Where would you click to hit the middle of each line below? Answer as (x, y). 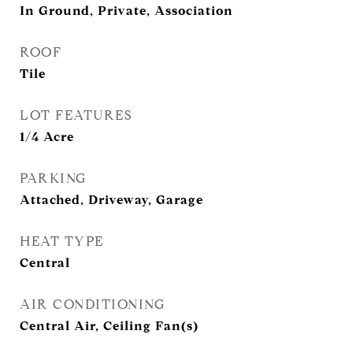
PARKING (53, 178)
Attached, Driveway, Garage (111, 200)
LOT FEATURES (76, 115)
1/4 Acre (47, 137)
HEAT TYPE (62, 242)
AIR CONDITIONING (92, 305)
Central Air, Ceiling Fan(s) (109, 326)
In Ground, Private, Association (126, 11)
